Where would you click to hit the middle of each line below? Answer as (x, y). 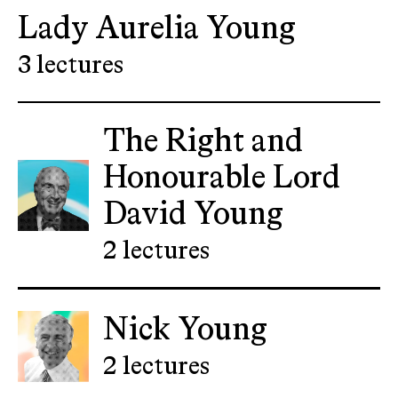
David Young (193, 215)
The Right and (203, 142)
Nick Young (185, 330)
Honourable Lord (222, 179)
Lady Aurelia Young (157, 29)
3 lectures (71, 66)
